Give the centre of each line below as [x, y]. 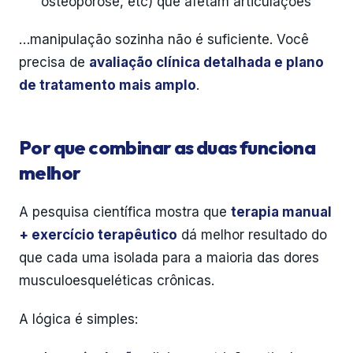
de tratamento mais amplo [108, 85]
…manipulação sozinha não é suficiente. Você [164, 39]
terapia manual [281, 212]
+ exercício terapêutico [98, 235]
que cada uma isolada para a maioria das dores [169, 258]
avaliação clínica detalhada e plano [206, 62]
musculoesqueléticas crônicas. [117, 281]
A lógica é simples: [78, 319]
